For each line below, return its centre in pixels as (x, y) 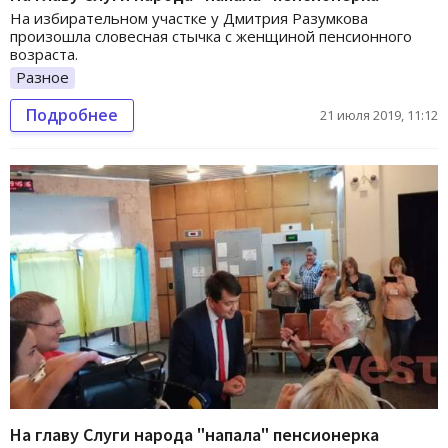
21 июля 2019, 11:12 (379, 114)
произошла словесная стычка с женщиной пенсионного (211, 35)
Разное (42, 76)
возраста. (44, 53)
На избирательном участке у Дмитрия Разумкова (189, 17)
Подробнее (72, 114)
